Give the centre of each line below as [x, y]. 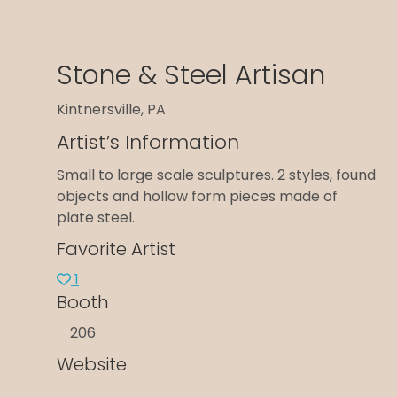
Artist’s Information [148, 143]
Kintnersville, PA [111, 110]
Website [92, 365]
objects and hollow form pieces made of [197, 197]
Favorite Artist [116, 249]
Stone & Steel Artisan [191, 76]
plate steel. [96, 218]
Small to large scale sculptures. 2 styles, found [216, 175]
